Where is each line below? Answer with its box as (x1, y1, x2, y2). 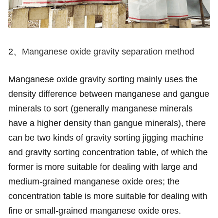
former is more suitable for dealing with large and (8, 162, 198, 172)
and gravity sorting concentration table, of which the (8, 147, 208, 158)
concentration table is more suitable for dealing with (8, 191, 207, 201)
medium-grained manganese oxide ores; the (8, 177, 180, 187)
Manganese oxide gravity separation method (21, 47, 194, 57)
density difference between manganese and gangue (8, 89, 209, 99)
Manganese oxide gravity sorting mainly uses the (8, 74, 198, 85)
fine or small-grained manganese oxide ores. (8, 206, 181, 216)
